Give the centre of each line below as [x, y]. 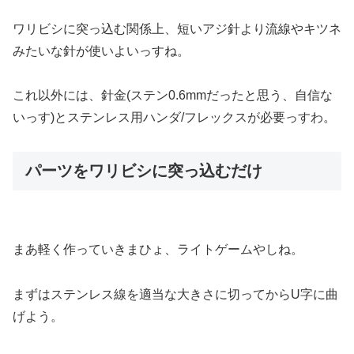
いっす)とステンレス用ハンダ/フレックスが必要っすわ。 [174, 118]
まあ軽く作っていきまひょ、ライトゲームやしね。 [158, 250]
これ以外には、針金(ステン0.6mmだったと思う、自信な [173, 96]
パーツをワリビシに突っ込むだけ [144, 171]
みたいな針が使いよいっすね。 [101, 51]
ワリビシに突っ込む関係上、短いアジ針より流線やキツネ [177, 28]
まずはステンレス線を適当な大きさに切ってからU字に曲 [175, 295]
